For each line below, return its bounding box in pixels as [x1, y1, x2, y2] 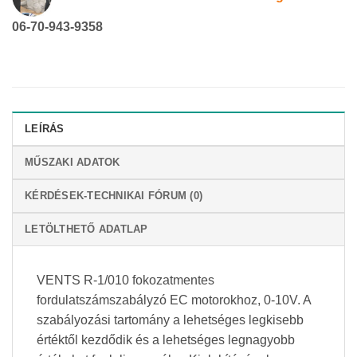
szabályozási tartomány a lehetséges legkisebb [37, 312, 304, 327]
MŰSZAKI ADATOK [25, 155, 120, 168]
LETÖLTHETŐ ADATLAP [25, 222, 148, 235]
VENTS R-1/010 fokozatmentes [37, 273, 214, 287]
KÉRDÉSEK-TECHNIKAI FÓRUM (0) [25, 189, 203, 202]
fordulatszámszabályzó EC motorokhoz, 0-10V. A [37, 292, 311, 307]
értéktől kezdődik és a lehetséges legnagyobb [37, 332, 295, 347]
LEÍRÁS [25, 122, 65, 135]
